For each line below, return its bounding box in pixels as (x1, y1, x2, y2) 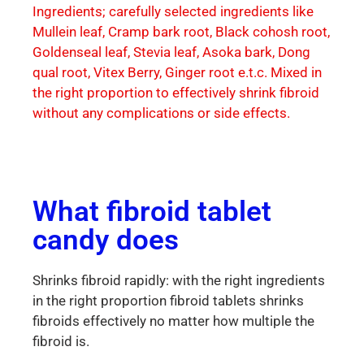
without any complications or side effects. (32, 105, 290, 121)
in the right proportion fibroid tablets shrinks (32, 292, 304, 309)
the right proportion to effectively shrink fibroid (32, 84, 319, 101)
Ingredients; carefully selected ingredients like (32, 3, 314, 19)
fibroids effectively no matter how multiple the (32, 312, 314, 329)
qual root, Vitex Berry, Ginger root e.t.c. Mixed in (32, 64, 322, 80)
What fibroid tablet (32, 194, 271, 228)
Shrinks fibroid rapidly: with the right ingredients (32, 271, 325, 288)
